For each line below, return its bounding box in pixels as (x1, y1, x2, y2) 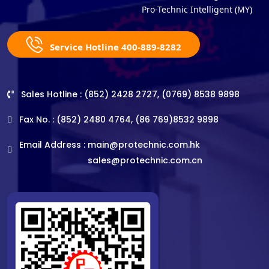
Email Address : (19, 139, 85, 151)
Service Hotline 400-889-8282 (47, 41, 181, 53)
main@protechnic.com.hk (88, 139, 200, 151)
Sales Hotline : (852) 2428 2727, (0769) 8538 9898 (19, 88, 240, 101)
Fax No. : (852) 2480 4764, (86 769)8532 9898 (17, 113, 219, 126)
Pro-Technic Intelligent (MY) (142, 4, 252, 16)
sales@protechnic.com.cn (88, 154, 202, 167)
